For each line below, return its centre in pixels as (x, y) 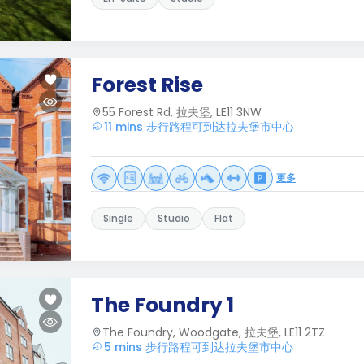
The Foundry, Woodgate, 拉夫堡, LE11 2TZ (214, 332)
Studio (174, 218)
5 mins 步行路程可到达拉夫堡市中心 (199, 347)
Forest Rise (147, 85)
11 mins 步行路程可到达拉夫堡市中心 (199, 127)
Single (118, 218)
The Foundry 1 (162, 305)
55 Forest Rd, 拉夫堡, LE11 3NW (182, 112)
